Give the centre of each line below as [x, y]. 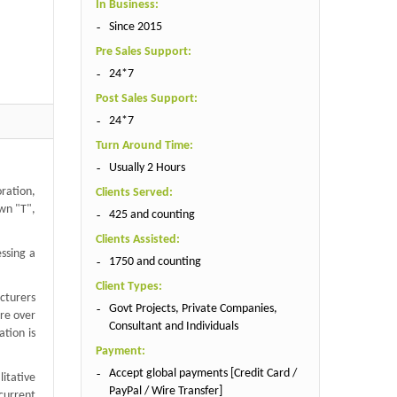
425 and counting [152, 214]
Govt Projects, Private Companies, [193, 308]
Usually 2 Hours [147, 167]
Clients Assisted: [137, 239]
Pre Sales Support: [143, 51]
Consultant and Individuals [173, 326]
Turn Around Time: [144, 145]
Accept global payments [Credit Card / [202, 373]
